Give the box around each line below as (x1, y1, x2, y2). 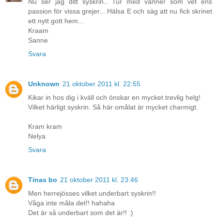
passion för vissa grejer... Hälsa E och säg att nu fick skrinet (28, 7, 212, 15)
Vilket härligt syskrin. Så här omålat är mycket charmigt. (28, 103, 198, 111)
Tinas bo (28, 176, 57, 184)
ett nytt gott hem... (28, 17, 84, 25)
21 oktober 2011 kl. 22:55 (62, 80, 140, 88)
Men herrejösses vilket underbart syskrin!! (28, 189, 156, 198)
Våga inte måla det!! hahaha (28, 199, 115, 207)
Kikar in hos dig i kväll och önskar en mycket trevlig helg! (28, 93, 201, 102)
